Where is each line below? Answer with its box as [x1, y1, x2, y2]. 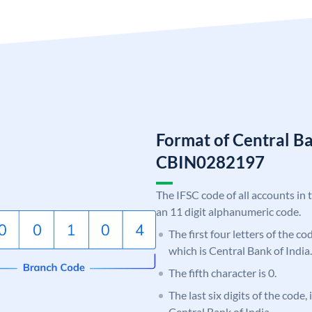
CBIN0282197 [156, 151, 265, 172]
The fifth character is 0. [169, 265, 276, 279]
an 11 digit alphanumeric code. [156, 204, 301, 218]
